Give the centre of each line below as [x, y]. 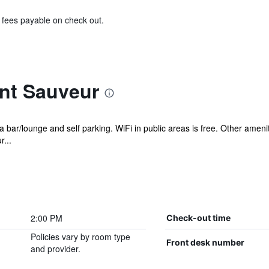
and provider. [55, 249]
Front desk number [205, 242]
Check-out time [198, 218]
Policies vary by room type [80, 237]
